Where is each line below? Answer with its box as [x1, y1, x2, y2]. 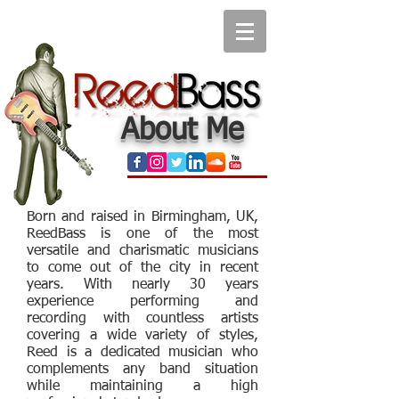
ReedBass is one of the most [27, 227, 258, 241]
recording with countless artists [27, 312, 258, 326]
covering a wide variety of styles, [27, 329, 258, 343]
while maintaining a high [27, 379, 258, 394]
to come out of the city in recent [27, 261, 258, 275]
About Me [121, 116, 243, 145]
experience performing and [27, 295, 258, 309]
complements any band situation [27, 362, 258, 377]
